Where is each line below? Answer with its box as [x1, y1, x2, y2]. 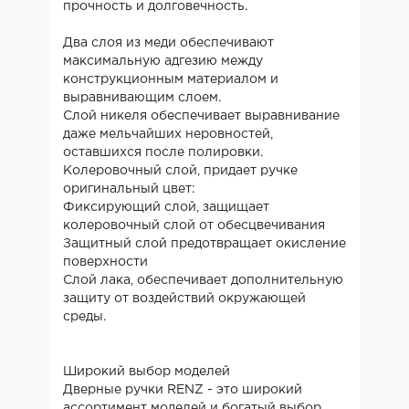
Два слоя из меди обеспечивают [63, 37, 274, 48]
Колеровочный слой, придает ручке [63, 164, 298, 176]
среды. [63, 310, 110, 322]
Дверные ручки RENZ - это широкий [63, 383, 302, 395]
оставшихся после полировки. [63, 146, 267, 158]
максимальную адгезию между [63, 55, 263, 67]
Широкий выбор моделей [63, 365, 230, 377]
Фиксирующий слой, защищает [63, 201, 269, 213]
